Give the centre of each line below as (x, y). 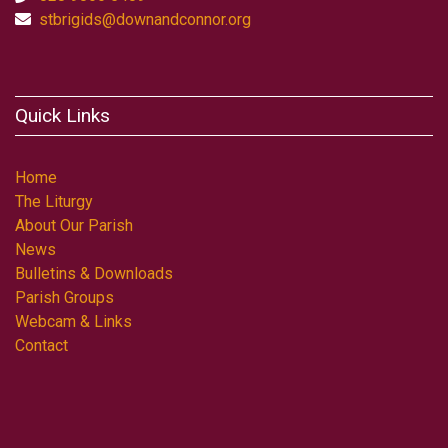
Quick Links (62, 116)
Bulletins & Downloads (94, 274)
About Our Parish (74, 226)
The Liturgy (54, 202)
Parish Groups (64, 298)
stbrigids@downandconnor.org (145, 20)
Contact (41, 346)
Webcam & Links (73, 322)
